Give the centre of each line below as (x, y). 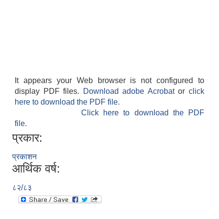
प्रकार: (27, 138)
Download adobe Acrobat (131, 91)
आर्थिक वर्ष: (36, 169)
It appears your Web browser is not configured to (109, 81)
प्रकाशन (24, 157)
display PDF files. (49, 91)
